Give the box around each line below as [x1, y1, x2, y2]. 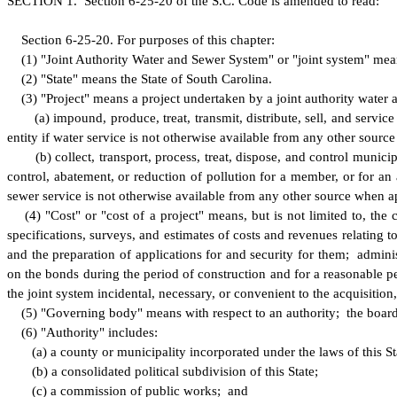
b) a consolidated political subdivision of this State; [36, 364, 318, 378]
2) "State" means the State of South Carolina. [26, 72, 272, 86]
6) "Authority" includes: [26, 325, 158, 339]
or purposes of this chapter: [124, 33, 275, 47]
